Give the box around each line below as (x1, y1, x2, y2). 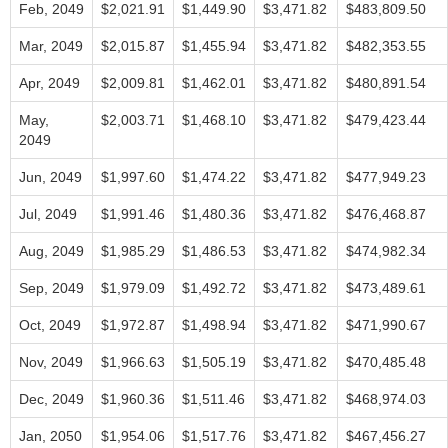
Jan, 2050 (19, 428, 82, 444)
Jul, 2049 (19, 206, 77, 222)
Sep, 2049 (19, 280, 84, 296)
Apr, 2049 (19, 75, 80, 91)
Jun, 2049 (19, 169, 82, 185)
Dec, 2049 (19, 391, 84, 407)
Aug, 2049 (19, 243, 84, 259)
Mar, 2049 (19, 38, 83, 54)
